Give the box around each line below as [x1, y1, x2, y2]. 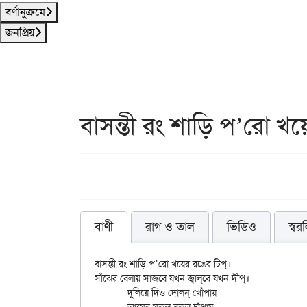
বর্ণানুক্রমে [5, 5, 45, 19]
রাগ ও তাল [145, 219, 195, 235]
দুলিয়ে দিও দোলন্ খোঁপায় [95, 286, 127, 299]
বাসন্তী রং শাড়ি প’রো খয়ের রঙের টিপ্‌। [95, 258, 227, 270]
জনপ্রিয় [5, 25, 34, 40]
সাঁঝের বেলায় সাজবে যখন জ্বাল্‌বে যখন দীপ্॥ [95, 272, 202, 284]
